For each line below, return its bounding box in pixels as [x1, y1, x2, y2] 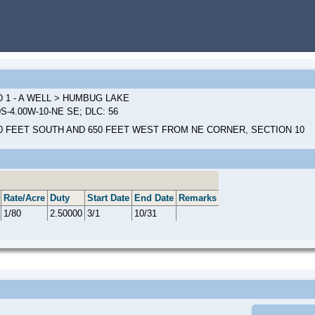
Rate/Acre [4, 193, 45, 203]
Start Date [87, 193, 129, 203]
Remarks [179, 193, 217, 203]
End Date [134, 193, 174, 203]
